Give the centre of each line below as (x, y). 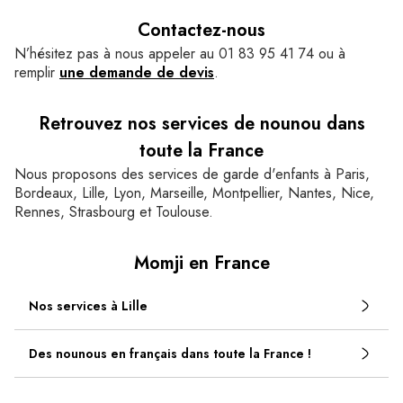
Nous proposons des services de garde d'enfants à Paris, (192, 174)
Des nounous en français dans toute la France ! (170, 354)
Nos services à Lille (88, 306)
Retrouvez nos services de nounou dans (201, 124)
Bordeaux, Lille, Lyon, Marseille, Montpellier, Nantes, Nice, (194, 193)
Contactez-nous (201, 30)
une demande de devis (137, 72)
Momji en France (201, 263)
